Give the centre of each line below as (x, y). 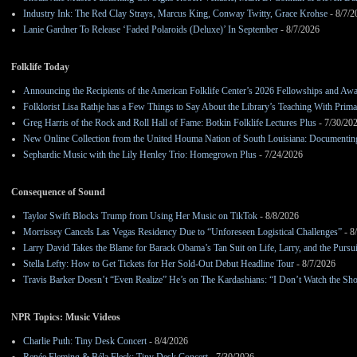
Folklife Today (40, 67)
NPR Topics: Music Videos (66, 318)
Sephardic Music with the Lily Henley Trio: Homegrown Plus (140, 155)
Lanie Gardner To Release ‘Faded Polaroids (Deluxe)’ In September (151, 30)
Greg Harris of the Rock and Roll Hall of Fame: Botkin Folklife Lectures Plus (170, 123)
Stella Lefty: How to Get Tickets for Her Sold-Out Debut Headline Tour (159, 264)
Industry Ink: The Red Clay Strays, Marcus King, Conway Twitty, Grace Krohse (175, 14)
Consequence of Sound (58, 192)
